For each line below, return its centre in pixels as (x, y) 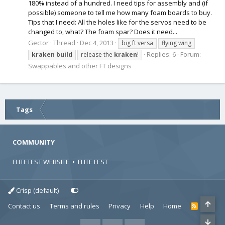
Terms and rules (74, 206)
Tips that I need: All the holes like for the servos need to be (117, 22)
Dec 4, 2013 (97, 43)
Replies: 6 (161, 54)
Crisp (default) (37, 191)
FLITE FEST (93, 162)
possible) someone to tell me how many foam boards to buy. (120, 13)
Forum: (191, 54)
